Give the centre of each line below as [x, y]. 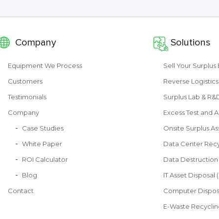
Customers [25, 81]
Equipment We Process [45, 66]
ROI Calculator [45, 159]
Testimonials [27, 97]
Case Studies [43, 128]
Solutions [190, 43]
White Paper [42, 144]
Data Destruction [190, 159]
